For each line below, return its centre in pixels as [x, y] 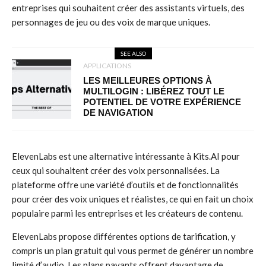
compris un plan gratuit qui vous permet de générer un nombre [133, 251]
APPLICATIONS [107, 66]
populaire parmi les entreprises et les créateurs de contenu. [127, 213]
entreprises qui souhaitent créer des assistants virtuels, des [128, 8]
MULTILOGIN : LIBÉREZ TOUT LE [154, 91]
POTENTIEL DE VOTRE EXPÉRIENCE [162, 102]
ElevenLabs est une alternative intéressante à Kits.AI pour [126, 156]
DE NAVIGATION [118, 113]
